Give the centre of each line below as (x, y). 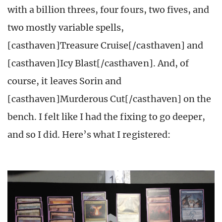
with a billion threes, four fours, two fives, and (109, 10)
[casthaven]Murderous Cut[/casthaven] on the (110, 99)
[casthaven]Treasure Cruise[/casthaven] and (106, 46)
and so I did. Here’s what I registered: (89, 135)
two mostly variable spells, (66, 28)
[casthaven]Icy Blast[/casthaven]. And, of (98, 63)
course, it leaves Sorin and (65, 81)
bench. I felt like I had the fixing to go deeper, (107, 117)
